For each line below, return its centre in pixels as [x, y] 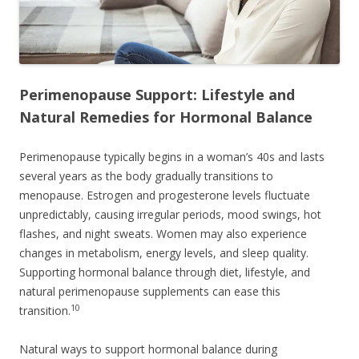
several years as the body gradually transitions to [146, 175]
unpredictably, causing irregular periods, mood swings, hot [170, 214]
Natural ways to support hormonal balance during [148, 349]
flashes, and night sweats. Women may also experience [163, 233]
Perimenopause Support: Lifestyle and [157, 94]
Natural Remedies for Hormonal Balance [166, 117]
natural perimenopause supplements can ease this [150, 291]
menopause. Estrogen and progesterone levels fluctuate [165, 195]
